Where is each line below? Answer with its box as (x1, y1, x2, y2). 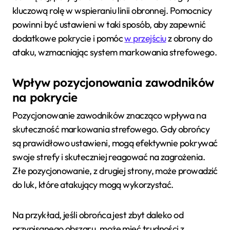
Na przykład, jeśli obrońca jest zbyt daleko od (12, 208, 184, 221)
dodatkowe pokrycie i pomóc (12, 32, 125, 44)
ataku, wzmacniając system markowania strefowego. (12, 46, 217, 58)
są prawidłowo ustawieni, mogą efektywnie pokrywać (12, 137, 218, 149)
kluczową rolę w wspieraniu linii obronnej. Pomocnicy (12, 4, 212, 16)
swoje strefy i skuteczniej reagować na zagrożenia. (12, 150, 205, 163)
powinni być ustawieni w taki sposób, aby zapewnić (12, 18, 206, 30)
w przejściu (124, 32, 166, 44)
